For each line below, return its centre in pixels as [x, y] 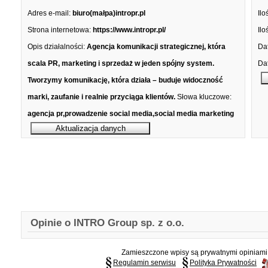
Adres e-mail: [49, 13]
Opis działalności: [56, 47]
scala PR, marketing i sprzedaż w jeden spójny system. [121, 63]
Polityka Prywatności [223, 262]
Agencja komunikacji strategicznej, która [156, 47]
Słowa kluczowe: [204, 97]
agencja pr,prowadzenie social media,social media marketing [131, 114]
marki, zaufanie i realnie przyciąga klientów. [101, 97]
